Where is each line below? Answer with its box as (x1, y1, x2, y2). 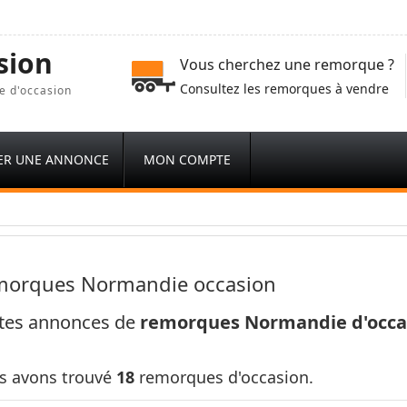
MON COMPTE (144, 151, 231, 168)
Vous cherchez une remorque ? (180, 55, 394, 74)
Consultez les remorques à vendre (180, 80, 389, 97)
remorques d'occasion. (134, 366, 313, 388)
